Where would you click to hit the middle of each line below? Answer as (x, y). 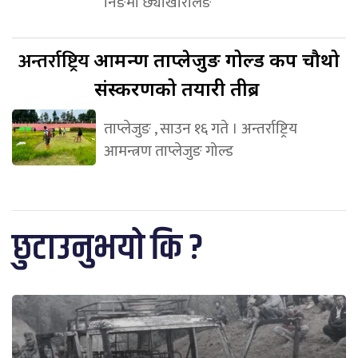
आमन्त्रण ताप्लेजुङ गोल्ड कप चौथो (217, 60)
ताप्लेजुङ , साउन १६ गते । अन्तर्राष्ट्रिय (200, 129)
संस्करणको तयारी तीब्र (179, 88)
